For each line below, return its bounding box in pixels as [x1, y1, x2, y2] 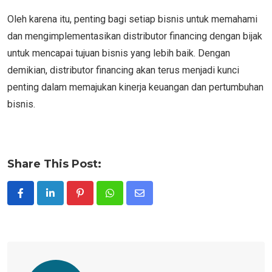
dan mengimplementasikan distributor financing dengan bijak [7, 30, 262, 42]
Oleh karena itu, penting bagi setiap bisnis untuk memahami [7, 13, 257, 25]
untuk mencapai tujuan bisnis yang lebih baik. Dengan [7, 47, 230, 59]
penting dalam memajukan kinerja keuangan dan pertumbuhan [7, 81, 263, 93]
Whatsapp [109, 194, 152, 206]
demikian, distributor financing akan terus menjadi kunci [7, 64, 239, 76]
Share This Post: [7, 157, 101, 171]
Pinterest [79, 194, 119, 206]
